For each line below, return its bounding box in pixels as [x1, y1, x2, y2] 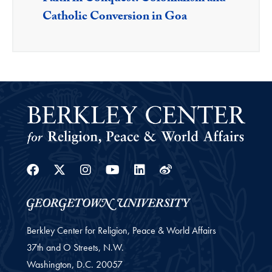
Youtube [119, 162, 184, 175]
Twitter [65, 162, 129, 175]
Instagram [90, 162, 174, 175]
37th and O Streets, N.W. [27, 240, 124, 254]
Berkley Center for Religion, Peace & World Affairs [27, 223, 216, 237]
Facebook [38, 162, 108, 175]
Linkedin [144, 162, 211, 175]
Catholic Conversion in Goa [42, 7, 187, 29]
